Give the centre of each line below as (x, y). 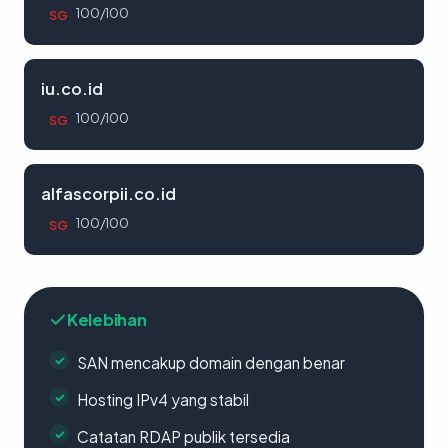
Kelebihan (107, 319)
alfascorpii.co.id (108, 193)
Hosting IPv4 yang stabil (163, 399)
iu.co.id (72, 88)
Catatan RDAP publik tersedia (183, 436)
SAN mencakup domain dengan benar (211, 362)
